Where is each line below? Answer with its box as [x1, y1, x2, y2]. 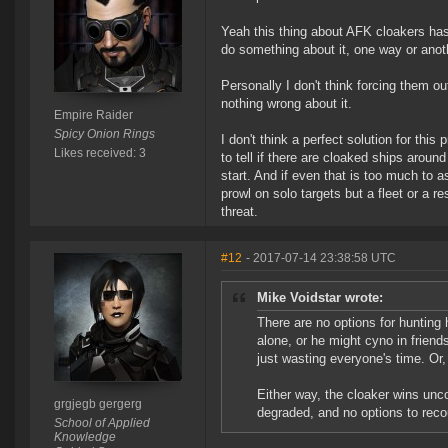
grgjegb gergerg [53, 397, 142, 412]
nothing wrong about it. [221, 96, 352, 112]
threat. [221, 204, 258, 220]
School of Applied [53, 416, 150, 431]
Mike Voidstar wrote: [257, 290, 383, 306]
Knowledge [53, 430, 116, 445]
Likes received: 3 [53, 146, 146, 161]
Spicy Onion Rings [53, 127, 155, 142]
